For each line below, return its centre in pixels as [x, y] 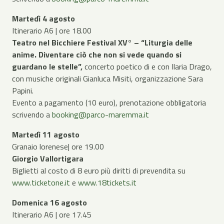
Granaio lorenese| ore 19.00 [58, 146]
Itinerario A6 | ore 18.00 [52, 30]
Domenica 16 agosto [49, 202]
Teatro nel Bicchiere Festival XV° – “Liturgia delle [102, 42]
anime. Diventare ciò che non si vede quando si [97, 54]
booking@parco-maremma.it [100, 114]
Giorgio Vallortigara [48, 158]
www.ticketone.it [41, 182]
